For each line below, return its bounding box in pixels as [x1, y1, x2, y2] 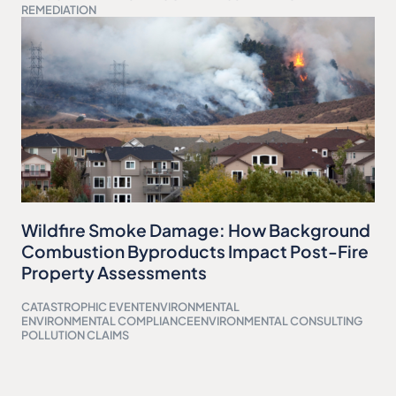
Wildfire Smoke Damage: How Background [21, 219, 370, 241]
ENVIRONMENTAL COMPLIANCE [21, 314, 194, 329]
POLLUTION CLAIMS [21, 328, 129, 343]
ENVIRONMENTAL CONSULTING [194, 314, 362, 329]
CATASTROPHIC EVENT [21, 300, 145, 315]
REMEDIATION [21, 3, 96, 18]
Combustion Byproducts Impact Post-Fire [21, 240, 369, 262]
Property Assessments [21, 261, 207, 283]
